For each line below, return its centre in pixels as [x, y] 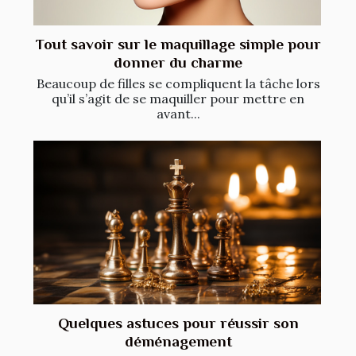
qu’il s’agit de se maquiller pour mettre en [178, 98]
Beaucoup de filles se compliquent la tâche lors [178, 83]
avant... [178, 113]
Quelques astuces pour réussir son [178, 323]
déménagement [178, 342]
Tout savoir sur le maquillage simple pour [178, 44]
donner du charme [178, 62]
